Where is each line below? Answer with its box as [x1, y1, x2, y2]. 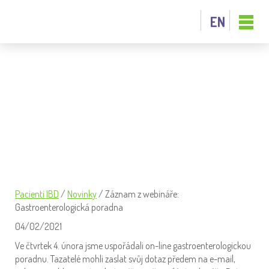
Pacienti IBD [15, 188, 59, 200]
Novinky [67, 188, 97, 200]
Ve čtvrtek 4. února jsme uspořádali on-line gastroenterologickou [15, 240, 251, 252]
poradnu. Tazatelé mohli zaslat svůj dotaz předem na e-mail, [15, 253, 235, 265]
